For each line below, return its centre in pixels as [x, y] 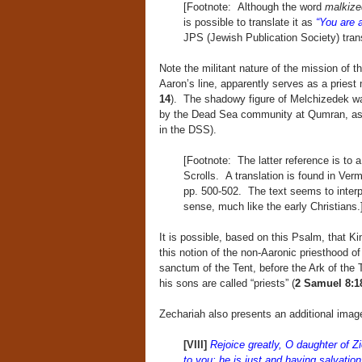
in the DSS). [187, 130]
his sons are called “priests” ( [227, 283]
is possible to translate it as [249, 22]
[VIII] [196, 345]
